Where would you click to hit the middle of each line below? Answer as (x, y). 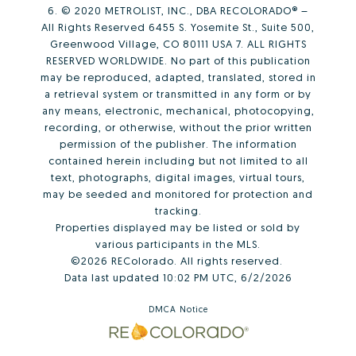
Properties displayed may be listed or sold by (178, 228)
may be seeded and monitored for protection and (178, 194)
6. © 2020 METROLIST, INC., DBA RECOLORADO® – (178, 11)
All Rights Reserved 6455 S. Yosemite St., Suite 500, (178, 27)
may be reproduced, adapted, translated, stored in (178, 77)
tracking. (178, 211)
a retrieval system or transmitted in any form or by (178, 94)
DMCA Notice (178, 310)
